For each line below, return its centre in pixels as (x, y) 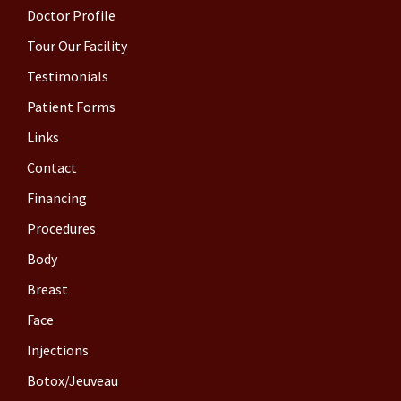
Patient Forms (71, 107)
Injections (58, 350)
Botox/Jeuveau (73, 380)
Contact (52, 167)
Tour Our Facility (77, 46)
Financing (57, 198)
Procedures (61, 228)
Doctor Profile (71, 15)
